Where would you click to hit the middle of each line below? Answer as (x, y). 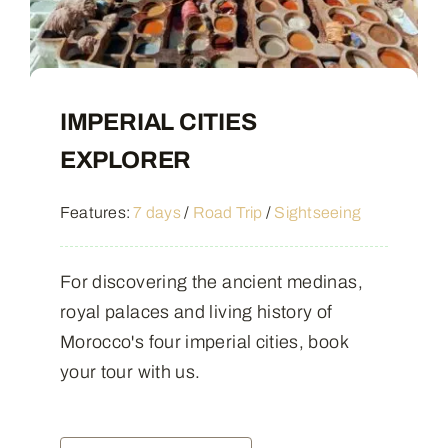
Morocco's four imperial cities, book (203, 341)
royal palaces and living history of (196, 311)
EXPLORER (125, 159)
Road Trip (227, 212)
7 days (157, 212)
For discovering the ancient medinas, (211, 281)
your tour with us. (130, 371)
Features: (96, 212)
